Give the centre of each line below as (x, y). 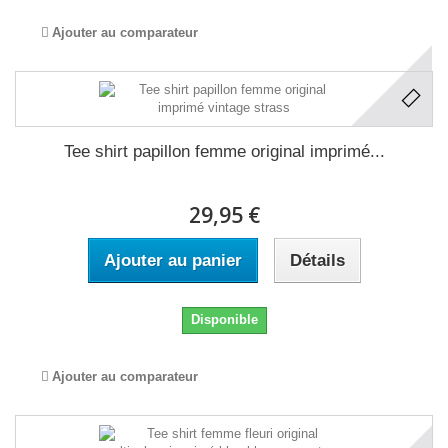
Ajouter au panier (172, 260)
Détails (317, 260)
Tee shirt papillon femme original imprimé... (224, 151)
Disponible (224, 319)
